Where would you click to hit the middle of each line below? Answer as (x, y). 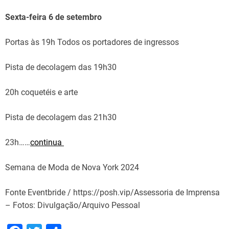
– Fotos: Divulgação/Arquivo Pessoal (73, 205)
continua (47, 143)
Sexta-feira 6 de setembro (53, 17)
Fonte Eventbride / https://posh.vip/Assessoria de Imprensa (112, 193)
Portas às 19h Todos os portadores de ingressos (92, 42)
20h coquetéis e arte (41, 93)
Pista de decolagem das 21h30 (61, 118)
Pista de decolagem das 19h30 (61, 67)
